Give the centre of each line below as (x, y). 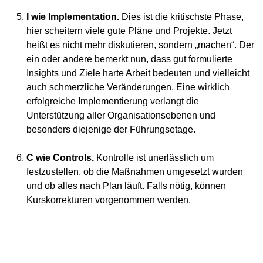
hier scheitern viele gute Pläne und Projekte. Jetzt (129, 30)
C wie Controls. (60, 157)
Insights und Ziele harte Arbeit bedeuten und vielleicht (138, 73)
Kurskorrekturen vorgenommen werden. (109, 199)
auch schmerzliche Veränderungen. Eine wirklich (128, 87)
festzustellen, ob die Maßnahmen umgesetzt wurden (135, 171)
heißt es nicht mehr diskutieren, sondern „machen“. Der (140, 44)
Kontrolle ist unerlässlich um (154, 157)
